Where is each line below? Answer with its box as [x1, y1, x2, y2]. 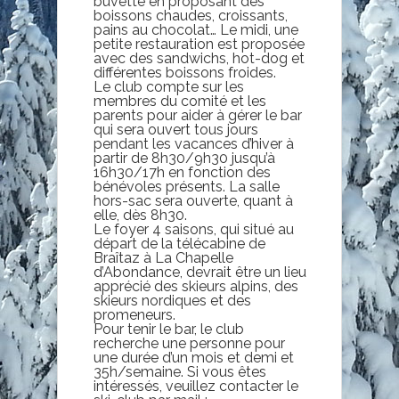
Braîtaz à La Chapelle [94, 248, 233, 266]
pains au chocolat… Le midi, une [94, 20, 298, 38]
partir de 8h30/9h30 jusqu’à [94, 149, 275, 167]
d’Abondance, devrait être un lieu [94, 263, 306, 281]
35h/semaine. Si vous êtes [94, 362, 266, 380]
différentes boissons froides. [94, 63, 276, 81]
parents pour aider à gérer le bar [94, 106, 302, 124]
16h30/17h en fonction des [94, 163, 271, 181]
